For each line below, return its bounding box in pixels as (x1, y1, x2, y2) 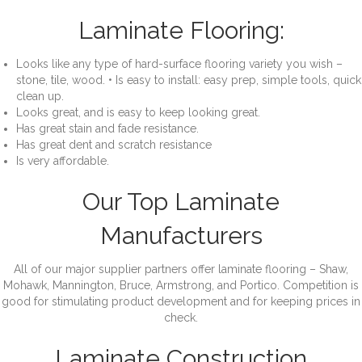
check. (164, 311, 198, 325)
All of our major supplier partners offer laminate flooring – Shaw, (14, 263, 348, 276)
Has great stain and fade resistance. (16, 122, 199, 136)
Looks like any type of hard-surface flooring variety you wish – (16, 57, 343, 71)
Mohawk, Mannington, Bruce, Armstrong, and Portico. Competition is (3, 279, 359, 293)
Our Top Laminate (82, 187, 280, 217)
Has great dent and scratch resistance (16, 138, 212, 152)
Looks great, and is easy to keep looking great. (16, 106, 260, 120)
